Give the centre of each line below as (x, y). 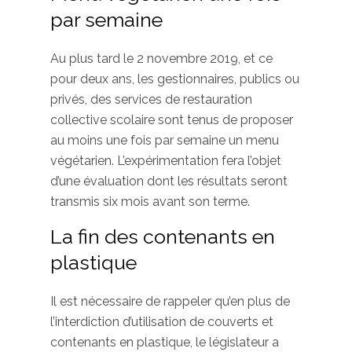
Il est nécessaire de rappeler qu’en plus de (170, 302)
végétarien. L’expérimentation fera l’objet (166, 161)
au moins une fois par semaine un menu (165, 141)
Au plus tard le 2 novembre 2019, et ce (161, 59)
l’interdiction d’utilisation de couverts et (162, 322)
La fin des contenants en (163, 237)
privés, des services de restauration (151, 100)
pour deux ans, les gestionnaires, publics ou (175, 79)
